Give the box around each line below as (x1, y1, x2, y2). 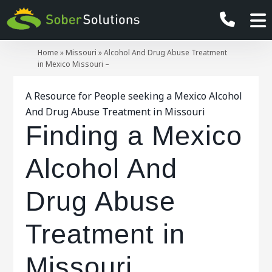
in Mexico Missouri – (38, 59, 110, 69)
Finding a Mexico (25, 120, 243, 151)
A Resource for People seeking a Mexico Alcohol (25, 89, 243, 103)
